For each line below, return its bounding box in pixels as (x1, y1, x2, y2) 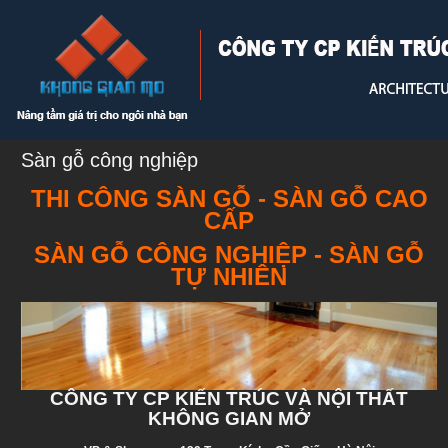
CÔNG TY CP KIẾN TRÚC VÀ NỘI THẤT (50, 387, 408, 409)
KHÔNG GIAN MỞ (148, 407, 310, 429)
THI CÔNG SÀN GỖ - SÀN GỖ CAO (30, 185, 428, 212)
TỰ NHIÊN (171, 263, 287, 290)
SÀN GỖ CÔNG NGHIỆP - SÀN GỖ (34, 241, 424, 268)
